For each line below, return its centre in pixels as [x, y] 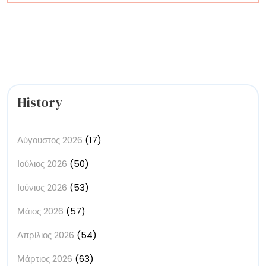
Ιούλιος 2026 [42, 164]
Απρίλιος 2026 [46, 235]
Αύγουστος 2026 [50, 140]
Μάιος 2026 [40, 211]
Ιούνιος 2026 [42, 188]
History [40, 102]
